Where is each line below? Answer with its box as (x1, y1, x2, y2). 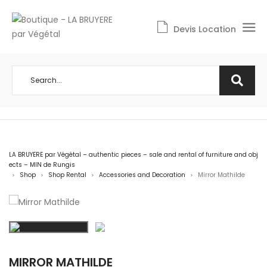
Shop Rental (48, 170, 86, 179)
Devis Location (173, 23, 236, 35)
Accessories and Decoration (99, 170, 185, 179)
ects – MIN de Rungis (9, 160, 75, 169)
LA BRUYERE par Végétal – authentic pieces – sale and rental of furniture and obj (9, 150, 258, 159)
